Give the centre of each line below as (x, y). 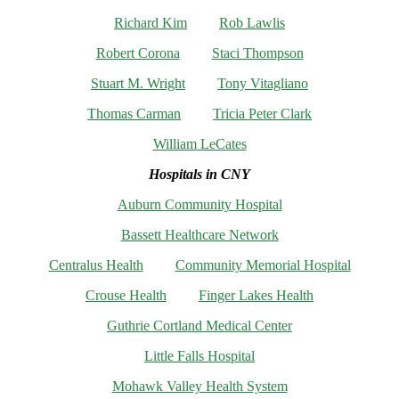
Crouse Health (126, 296)
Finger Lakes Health (256, 296)
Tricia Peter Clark (262, 114)
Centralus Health (96, 265)
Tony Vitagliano (263, 84)
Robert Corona (138, 53)
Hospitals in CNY (199, 175)
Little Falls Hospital (199, 356)
